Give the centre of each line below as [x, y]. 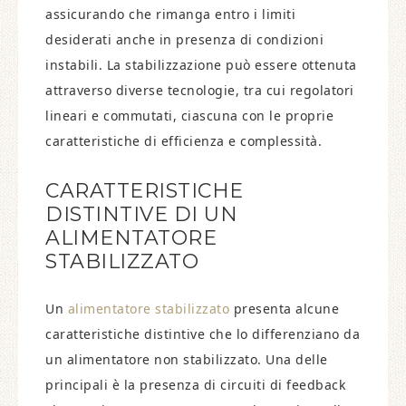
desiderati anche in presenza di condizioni [184, 39]
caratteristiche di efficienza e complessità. [184, 141]
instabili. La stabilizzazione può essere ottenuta [201, 65]
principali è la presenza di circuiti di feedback [195, 385]
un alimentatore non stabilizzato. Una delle [187, 359]
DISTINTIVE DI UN [141, 214]
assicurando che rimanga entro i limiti [170, 14]
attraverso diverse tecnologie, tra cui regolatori [200, 90]
